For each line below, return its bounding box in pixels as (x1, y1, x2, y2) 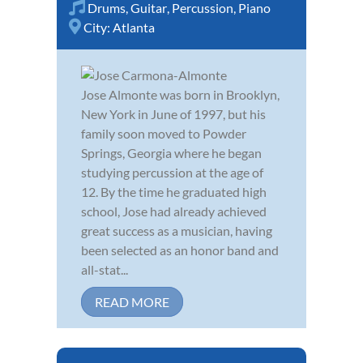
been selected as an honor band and (81, 241, 279, 258)
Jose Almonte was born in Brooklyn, (81, 86, 280, 102)
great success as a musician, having (81, 222, 272, 238)
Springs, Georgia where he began (81, 144, 262, 160)
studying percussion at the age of (81, 164, 263, 180)
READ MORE (95, 293, 169, 310)
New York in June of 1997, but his (81, 105, 266, 122)
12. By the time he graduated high (81, 183, 267, 199)
